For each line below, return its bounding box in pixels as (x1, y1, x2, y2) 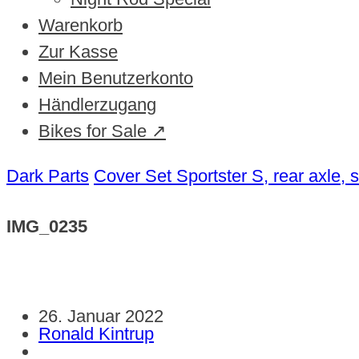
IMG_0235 (6, 216, 87, 236)
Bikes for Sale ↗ (38, 121, 166, 142)
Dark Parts (6, 165, 89, 186)
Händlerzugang (38, 95, 156, 115)
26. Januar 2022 (38, 305, 163, 326)
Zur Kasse (38, 42, 118, 63)
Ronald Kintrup (38, 323, 154, 344)
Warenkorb (38, 15, 123, 36)
